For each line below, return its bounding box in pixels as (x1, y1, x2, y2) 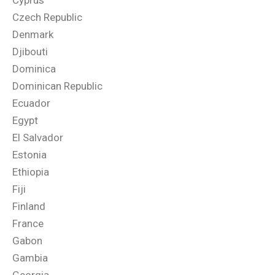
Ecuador (12, 97, 50, 109)
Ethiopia (12, 166, 49, 178)
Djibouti (12, 45, 48, 58)
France (12, 217, 44, 230)
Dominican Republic (12, 80, 103, 92)
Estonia (12, 149, 47, 161)
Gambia (12, 252, 48, 264)
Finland (12, 200, 45, 212)
